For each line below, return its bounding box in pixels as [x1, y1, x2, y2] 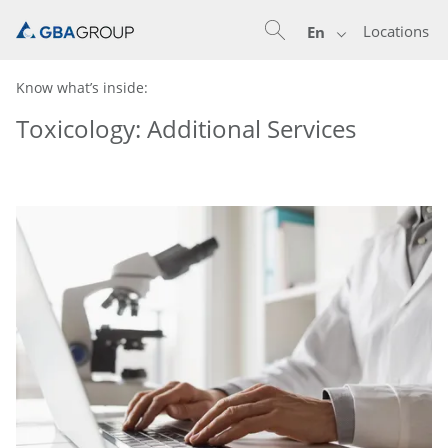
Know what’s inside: [16, 78, 148, 97]
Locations [363, 21, 429, 41]
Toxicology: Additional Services [16, 112, 356, 146]
